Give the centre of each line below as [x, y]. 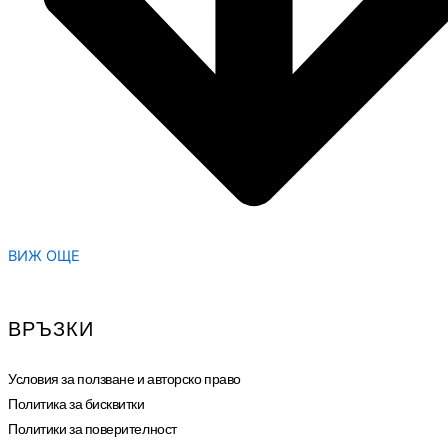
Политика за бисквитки [76, 403]
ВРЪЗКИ [51, 329]
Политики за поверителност [92, 428]
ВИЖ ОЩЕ [44, 255]
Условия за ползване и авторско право [124, 378]
